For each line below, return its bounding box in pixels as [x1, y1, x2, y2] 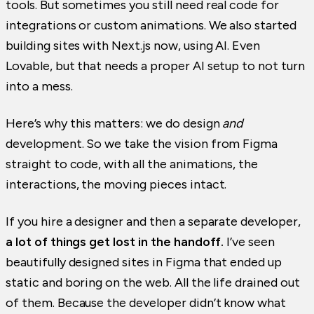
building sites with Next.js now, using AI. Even [6, 38, 261, 54]
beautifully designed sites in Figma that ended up [6, 254, 282, 271]
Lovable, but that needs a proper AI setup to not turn [6, 58, 305, 74]
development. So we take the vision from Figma [6, 136, 278, 152]
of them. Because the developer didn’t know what [6, 295, 287, 311]
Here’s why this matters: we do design [6, 116, 223, 132]
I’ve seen [224, 234, 275, 250]
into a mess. [6, 78, 73, 95]
